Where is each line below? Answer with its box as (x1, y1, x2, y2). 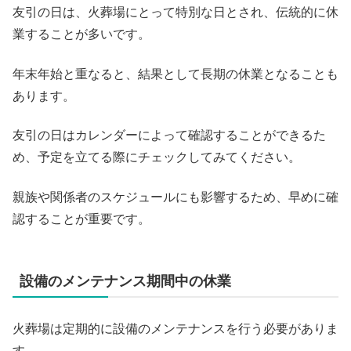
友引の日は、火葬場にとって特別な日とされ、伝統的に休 (13, 5, 338, 20)
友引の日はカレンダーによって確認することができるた (13, 128, 326, 143)
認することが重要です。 (13, 212, 150, 226)
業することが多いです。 (13, 27, 150, 42)
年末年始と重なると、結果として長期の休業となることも (13, 67, 338, 81)
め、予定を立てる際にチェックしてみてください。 (13, 150, 301, 165)
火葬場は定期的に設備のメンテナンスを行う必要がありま (13, 321, 338, 335)
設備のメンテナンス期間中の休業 (20, 273, 231, 289)
